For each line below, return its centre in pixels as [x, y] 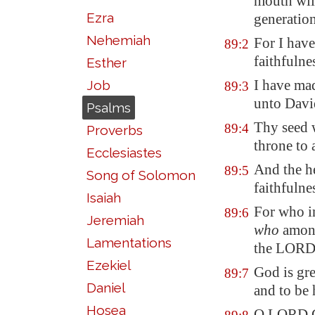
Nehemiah [118, 40]
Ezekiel [109, 265]
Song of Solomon [141, 175]
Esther [107, 63]
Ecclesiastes [124, 153]
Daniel [106, 288]
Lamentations [129, 243]
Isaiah [104, 198]
